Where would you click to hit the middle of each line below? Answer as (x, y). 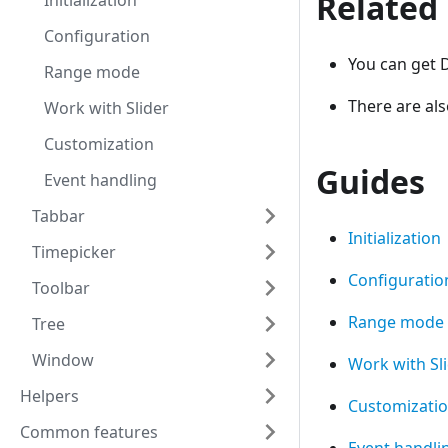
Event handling (100, 180)
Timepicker (74, 252)
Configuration (97, 36)
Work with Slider (106, 108)
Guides (370, 182)
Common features (89, 432)
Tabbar (58, 216)
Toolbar (61, 288)
